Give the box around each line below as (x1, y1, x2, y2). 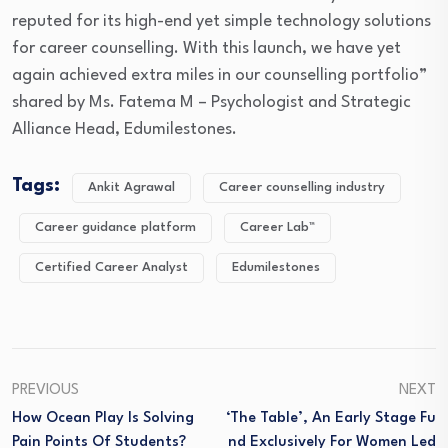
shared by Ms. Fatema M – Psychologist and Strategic (12, 94, 411, 112)
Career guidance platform (35, 221, 196, 235)
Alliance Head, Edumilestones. (12, 121, 237, 139)
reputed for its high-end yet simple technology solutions (12, 13, 431, 31)
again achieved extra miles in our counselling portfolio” (12, 67, 427, 85)
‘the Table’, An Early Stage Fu (226, 411, 436, 427)
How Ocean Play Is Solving (12, 411, 194, 427)
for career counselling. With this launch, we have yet (12, 40, 401, 58)
